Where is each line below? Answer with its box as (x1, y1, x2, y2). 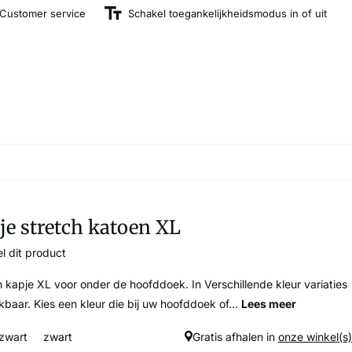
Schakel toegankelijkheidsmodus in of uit (128, 6, 327, 20)
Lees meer (241, 297, 297, 311)
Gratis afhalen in (192, 330, 278, 344)
